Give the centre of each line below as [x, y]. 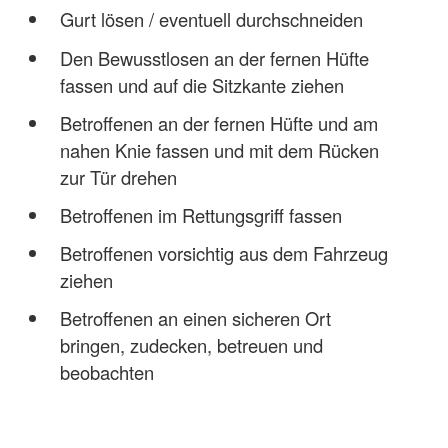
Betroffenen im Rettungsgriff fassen [200, 214]
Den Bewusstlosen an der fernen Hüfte [214, 57]
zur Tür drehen [118, 176]
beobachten [106, 371]
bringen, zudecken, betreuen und [191, 344]
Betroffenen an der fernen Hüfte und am [218, 122]
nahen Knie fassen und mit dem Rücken [219, 149]
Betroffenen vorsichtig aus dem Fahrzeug [223, 252]
